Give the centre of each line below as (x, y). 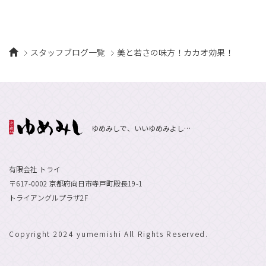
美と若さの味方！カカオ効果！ (175, 53)
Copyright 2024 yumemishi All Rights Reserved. (109, 233)
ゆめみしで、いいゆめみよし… (141, 128)
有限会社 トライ (35, 169)
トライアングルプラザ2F (48, 197)
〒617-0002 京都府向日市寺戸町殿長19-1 (76, 183)
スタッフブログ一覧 (67, 53)
